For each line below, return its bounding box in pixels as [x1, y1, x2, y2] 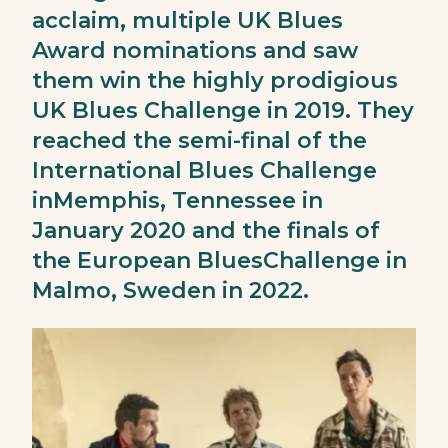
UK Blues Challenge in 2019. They [32, 97, 414, 124]
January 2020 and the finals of [32, 217, 380, 244]
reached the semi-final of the [32, 127, 367, 154]
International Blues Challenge [32, 157, 377, 184]
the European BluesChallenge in [32, 247, 407, 274]
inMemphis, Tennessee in [32, 187, 323, 214]
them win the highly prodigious [32, 67, 398, 94]
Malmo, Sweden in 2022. [32, 277, 309, 304]
